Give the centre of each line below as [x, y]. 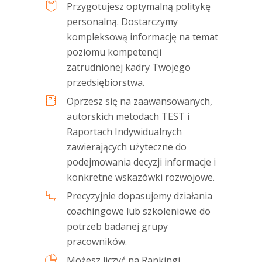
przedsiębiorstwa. [106, 83]
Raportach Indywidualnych [124, 132]
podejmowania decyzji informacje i [141, 162]
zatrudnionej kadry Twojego [129, 68]
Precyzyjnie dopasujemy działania [139, 196]
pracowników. [97, 242]
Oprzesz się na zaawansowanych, [139, 101]
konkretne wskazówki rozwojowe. [141, 177]
